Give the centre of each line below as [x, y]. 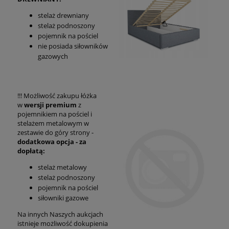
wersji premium [50, 105]
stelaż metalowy [62, 167]
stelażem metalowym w [53, 123]
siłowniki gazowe [63, 198]
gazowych [53, 56]
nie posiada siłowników [73, 46]
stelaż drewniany [63, 15]
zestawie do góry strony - [55, 132]
